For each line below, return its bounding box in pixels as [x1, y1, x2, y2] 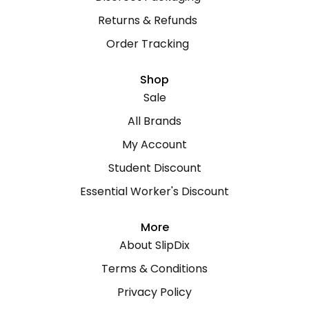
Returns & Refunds [98, 12, 197, 28]
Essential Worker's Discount [80, 183, 229, 199]
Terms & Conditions [101, 261, 208, 277]
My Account [122, 137, 187, 152]
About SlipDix [119, 237, 190, 253]
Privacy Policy [117, 284, 192, 300]
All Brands [128, 113, 181, 129]
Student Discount [108, 160, 201, 176]
